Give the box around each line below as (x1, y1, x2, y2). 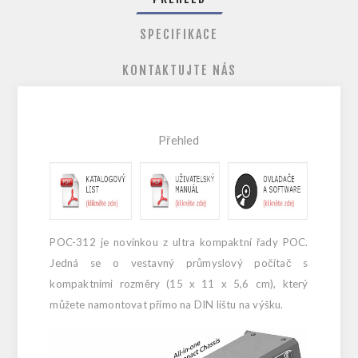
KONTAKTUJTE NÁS (121, 62, 237, 78)
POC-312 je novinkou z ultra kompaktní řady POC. (50, 235, 308, 249)
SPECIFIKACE (140, 26, 218, 42)
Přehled (158, 133, 200, 147)
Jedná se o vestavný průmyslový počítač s (50, 256, 308, 269)
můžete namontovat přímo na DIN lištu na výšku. (50, 297, 284, 311)
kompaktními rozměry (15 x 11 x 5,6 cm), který (50, 276, 308, 290)
